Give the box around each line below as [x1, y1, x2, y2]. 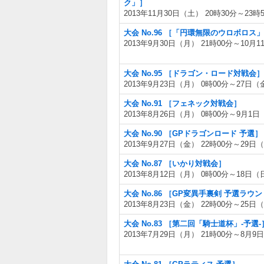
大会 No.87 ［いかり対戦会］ [124, 159, 226, 168]
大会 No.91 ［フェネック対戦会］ [124, 99, 241, 108]
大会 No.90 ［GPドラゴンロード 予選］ [124, 129, 262, 138]
